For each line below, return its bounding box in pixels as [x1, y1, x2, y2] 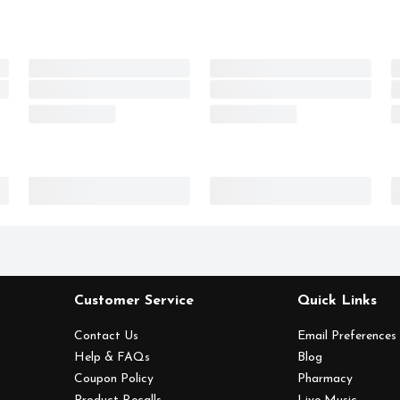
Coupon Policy [73, 372, 154, 387]
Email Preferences [297, 329, 397, 344]
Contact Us [73, 329, 138, 344]
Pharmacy [297, 372, 354, 387]
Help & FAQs [73, 351, 150, 365]
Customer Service [73, 294, 194, 309]
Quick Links [297, 294, 378, 309]
